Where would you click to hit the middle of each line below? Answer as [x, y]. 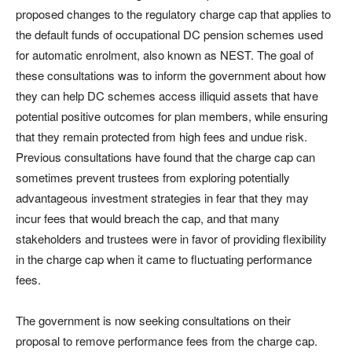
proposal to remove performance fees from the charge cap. [167, 341]
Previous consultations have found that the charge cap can [165, 157]
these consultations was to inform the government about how [171, 75]
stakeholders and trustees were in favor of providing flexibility [171, 238]
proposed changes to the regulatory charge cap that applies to [173, 14]
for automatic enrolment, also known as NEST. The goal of [165, 55]
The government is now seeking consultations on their [153, 320]
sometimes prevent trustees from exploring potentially [153, 177]
